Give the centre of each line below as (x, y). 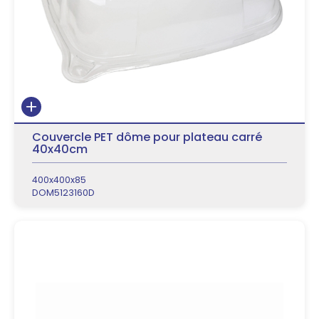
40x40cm (60, 149)
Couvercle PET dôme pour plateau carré (147, 137)
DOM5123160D (63, 193)
